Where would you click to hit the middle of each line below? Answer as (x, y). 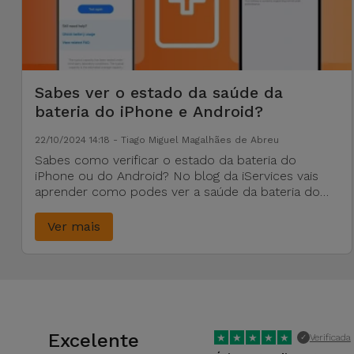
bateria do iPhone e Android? (149, 111)
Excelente (94, 341)
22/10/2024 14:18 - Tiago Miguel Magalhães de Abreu (156, 140)
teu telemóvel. (76, 207)
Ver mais (73, 226)
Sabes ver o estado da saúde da (158, 92)
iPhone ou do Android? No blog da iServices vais (176, 176)
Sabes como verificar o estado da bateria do (165, 160)
